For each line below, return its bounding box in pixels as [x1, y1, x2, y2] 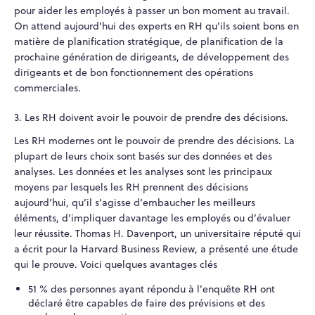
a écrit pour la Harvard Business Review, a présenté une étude [14, 241, 298, 256]
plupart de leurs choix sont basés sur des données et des [14, 148, 272, 163]
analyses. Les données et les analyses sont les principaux [14, 164, 272, 179]
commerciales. [14, 80, 81, 95]
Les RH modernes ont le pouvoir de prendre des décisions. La [14, 133, 295, 148]
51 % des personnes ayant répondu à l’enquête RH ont [27, 281, 275, 296]
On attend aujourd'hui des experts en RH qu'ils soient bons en [14, 18, 299, 33]
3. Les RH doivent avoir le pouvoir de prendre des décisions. [14, 110, 288, 124]
